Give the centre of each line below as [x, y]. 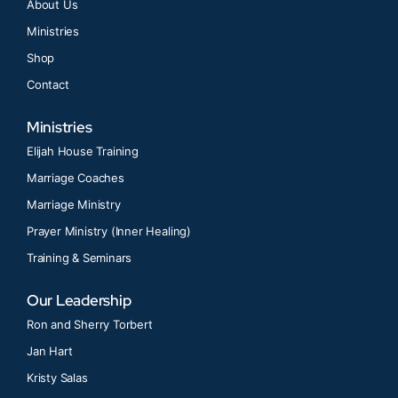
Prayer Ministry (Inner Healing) [108, 231]
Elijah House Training [82, 151]
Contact [48, 84]
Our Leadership [79, 300]
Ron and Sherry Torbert [89, 324]
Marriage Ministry [73, 204]
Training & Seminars [79, 257]
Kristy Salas [57, 377]
